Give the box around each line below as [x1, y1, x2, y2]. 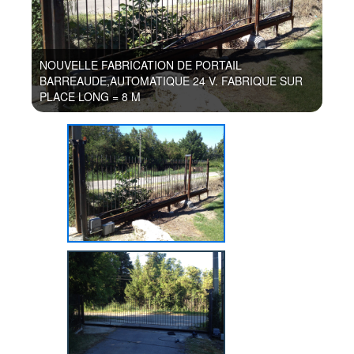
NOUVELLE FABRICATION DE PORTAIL [40, 57, 242, 73]
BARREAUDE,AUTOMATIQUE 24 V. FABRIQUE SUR [40, 73, 303, 88]
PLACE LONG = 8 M [40, 88, 141, 104]
